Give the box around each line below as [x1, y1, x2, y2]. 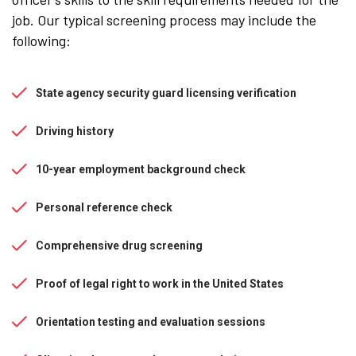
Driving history [36, 124, 114, 137]
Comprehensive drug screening [36, 238, 203, 252]
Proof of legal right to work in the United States [36, 277, 284, 290]
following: [12, 31, 71, 49]
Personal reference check [36, 200, 172, 214]
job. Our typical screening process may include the [12, 10, 316, 29]
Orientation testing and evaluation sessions [36, 315, 265, 328]
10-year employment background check [36, 162, 246, 176]
